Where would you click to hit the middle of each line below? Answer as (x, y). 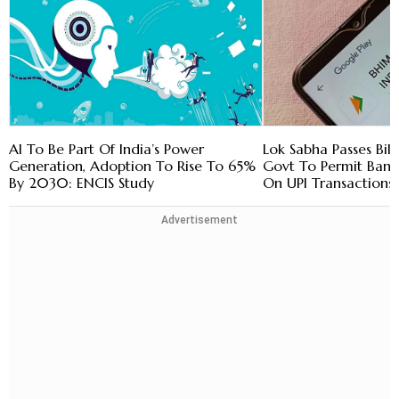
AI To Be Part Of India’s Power (106, 149)
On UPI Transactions (329, 183)
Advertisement (199, 220)
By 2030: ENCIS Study (81, 183)
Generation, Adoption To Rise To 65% (132, 166)
